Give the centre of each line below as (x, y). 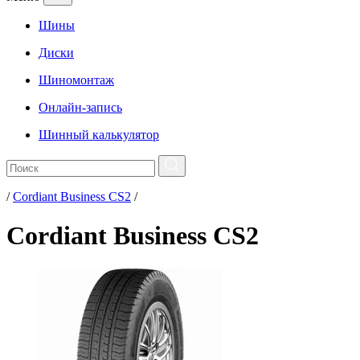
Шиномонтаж (76, 80)
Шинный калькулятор (99, 135)
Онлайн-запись (80, 107)
